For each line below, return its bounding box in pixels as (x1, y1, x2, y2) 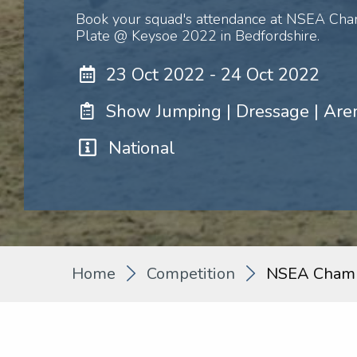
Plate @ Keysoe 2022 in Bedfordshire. (76, 26, 320, 45)
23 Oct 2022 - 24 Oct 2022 (106, 63, 320, 87)
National (108, 136, 175, 160)
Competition (147, 263, 235, 284)
